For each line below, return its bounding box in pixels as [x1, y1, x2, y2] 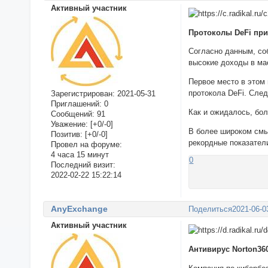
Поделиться [188, 204, 233, 214]
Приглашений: [50, 99, 102, 109]
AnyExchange [50, 203, 108, 214]
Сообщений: [50, 109, 95, 119]
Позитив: [50, 130, 83, 139]
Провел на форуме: [50, 140, 122, 150]
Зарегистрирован [50, 89, 112, 99]
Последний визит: [50, 160, 115, 170]
